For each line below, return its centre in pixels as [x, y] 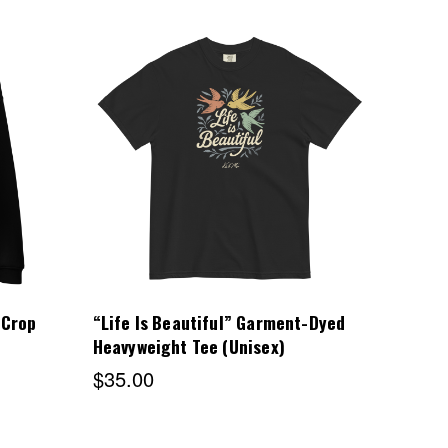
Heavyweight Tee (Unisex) [188, 346]
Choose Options [230, 163]
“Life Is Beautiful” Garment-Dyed [219, 322]
